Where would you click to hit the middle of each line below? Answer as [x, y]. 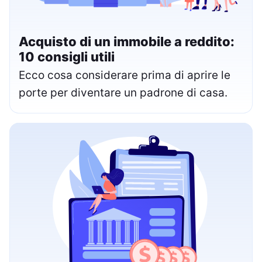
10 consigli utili [67, 56]
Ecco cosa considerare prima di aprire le [125, 75]
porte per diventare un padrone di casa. [123, 92]
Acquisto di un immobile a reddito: [127, 41]
